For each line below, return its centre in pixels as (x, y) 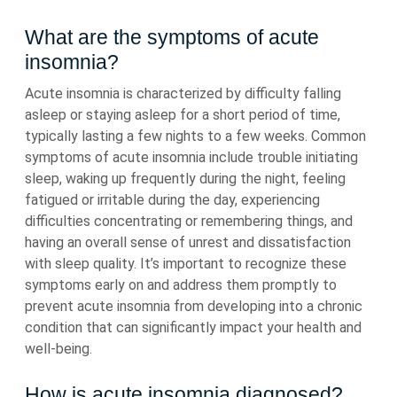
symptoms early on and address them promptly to (181, 285)
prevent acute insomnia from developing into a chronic (194, 306)
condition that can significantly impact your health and (193, 327)
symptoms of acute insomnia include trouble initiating (191, 157)
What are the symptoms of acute (172, 37)
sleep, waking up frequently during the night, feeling (185, 179)
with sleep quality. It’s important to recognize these (186, 264)
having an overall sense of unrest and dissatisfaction (188, 242)
